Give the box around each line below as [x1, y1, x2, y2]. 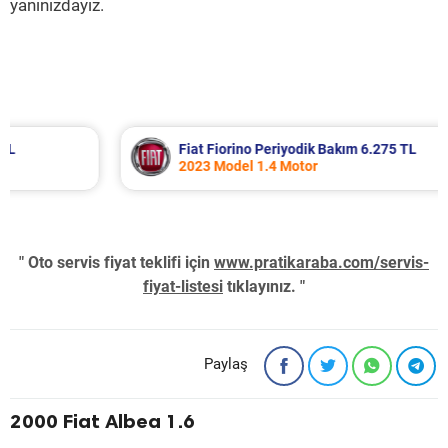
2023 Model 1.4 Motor [106, 158, 246, 174]
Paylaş [204, 355, 248, 373]
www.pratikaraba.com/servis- [214, 253, 429, 272]
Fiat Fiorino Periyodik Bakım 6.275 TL [106, 141, 345, 157]
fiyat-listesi [143, 277, 223, 296]
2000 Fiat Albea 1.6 [10, 409, 195, 433]
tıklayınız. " [223, 277, 305, 296]
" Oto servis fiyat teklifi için [19, 253, 214, 272]
